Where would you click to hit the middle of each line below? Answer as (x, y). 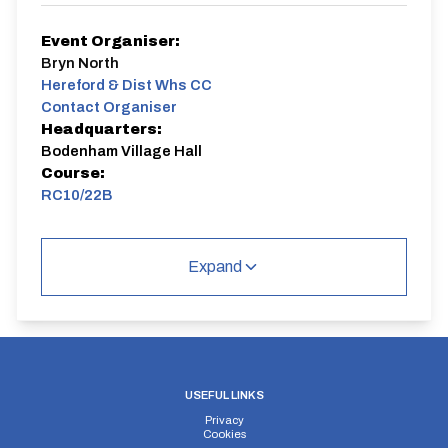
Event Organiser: (110, 41)
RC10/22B (77, 195)
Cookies (224, 434)
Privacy (224, 420)
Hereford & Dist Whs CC (126, 85)
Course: (73, 173)
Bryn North (80, 63)
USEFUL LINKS (224, 395)
